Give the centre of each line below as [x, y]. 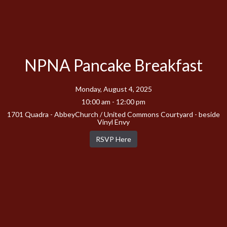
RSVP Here [113, 139]
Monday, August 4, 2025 [113, 89]
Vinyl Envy [113, 122]
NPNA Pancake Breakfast [113, 65]
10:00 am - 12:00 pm [113, 101]
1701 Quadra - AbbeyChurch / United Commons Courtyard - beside [113, 114]
